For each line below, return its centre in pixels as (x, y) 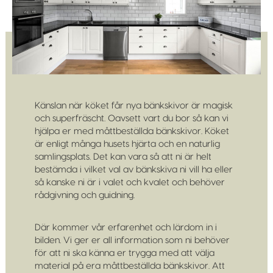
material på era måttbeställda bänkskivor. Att (129, 266)
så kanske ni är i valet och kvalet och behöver (129, 183)
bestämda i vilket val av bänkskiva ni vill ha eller (133, 170)
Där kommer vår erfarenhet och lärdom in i (126, 228)
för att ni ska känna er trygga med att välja (124, 253)
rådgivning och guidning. (84, 195)
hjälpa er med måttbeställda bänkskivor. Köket (132, 131)
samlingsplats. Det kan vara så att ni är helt (123, 157)
